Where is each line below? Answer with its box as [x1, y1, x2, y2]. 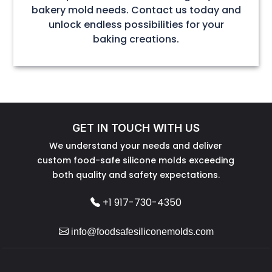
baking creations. [93, 32, 179, 46]
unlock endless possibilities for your [48, 17, 224, 32]
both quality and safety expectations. [52, 168, 220, 181]
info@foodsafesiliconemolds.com [68, 226, 214, 237]
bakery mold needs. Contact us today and [31, 2, 241, 17]
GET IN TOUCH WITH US [72, 121, 200, 134]
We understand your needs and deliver [49, 139, 223, 152]
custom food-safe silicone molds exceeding [37, 154, 235, 166]
